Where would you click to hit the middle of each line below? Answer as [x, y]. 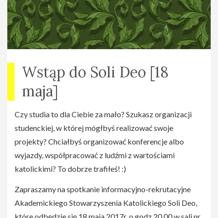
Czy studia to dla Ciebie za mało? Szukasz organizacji [103, 114]
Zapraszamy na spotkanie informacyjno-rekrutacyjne [103, 189]
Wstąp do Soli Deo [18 [95, 72]
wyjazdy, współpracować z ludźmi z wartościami [95, 155]
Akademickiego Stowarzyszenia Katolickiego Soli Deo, [106, 203]
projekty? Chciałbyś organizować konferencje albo [99, 142]
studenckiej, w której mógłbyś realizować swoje [94, 128]
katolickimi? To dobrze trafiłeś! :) [70, 169]
